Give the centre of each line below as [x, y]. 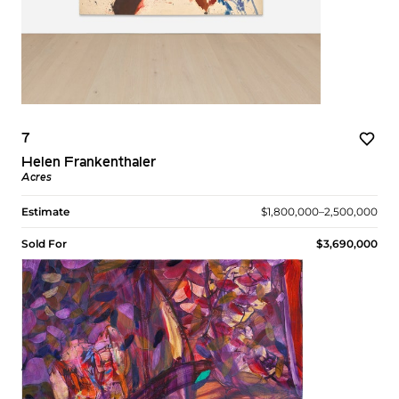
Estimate [45, 212]
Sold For [44, 244]
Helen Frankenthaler [89, 163]
